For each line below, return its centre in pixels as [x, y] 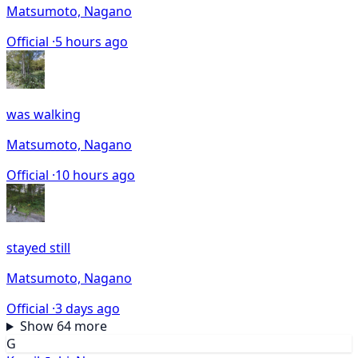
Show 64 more [63, 326]
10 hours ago [95, 175]
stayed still [38, 248]
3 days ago [88, 309]
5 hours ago [91, 42]
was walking [44, 115]
